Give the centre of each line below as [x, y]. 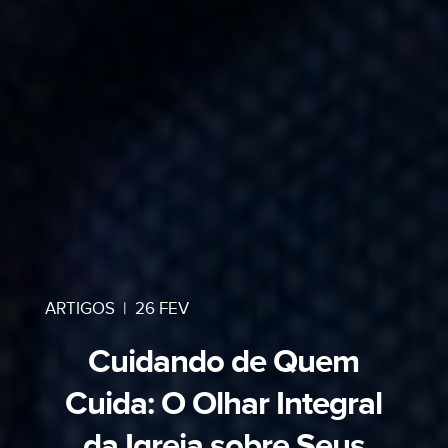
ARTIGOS [79, 309]
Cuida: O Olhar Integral [224, 404]
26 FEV [161, 309]
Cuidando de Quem [224, 362]
